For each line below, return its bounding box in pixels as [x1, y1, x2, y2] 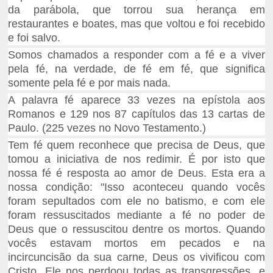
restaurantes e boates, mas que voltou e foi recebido [8, 18, 265, 30]
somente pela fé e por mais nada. [8, 77, 171, 90]
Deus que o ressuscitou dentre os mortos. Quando [8, 223, 265, 236]
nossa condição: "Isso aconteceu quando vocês [8, 181, 265, 194]
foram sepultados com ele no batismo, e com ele [8, 195, 265, 208]
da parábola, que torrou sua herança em [8, 4, 265, 16]
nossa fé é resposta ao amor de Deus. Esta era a [8, 167, 265, 180]
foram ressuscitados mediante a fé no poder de [8, 209, 265, 222]
